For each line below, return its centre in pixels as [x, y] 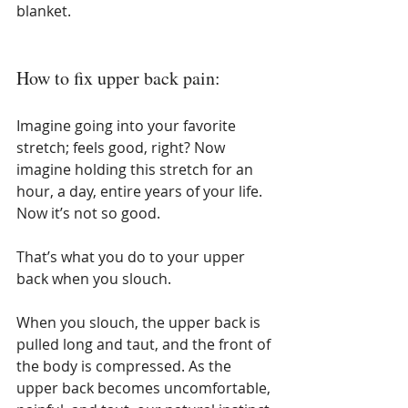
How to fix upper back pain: [118, 78]
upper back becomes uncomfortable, [145, 388]
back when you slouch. [94, 279]
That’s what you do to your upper [133, 257]
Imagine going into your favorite [128, 126]
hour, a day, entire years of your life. [141, 191]
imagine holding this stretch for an [137, 169]
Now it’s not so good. [88, 213]
